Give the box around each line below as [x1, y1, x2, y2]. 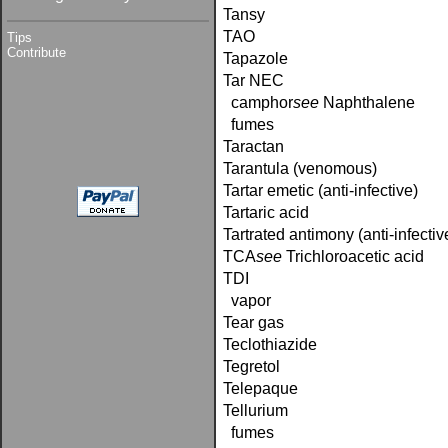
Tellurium [223, 402, 288, 419]
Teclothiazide [223, 336, 317, 353]
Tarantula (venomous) [223, 160, 377, 177]
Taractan [223, 138, 284, 155]
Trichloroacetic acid [282, 248, 424, 265]
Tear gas [223, 314, 284, 331]
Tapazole [223, 50, 288, 67]
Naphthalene [323, 94, 415, 111]
